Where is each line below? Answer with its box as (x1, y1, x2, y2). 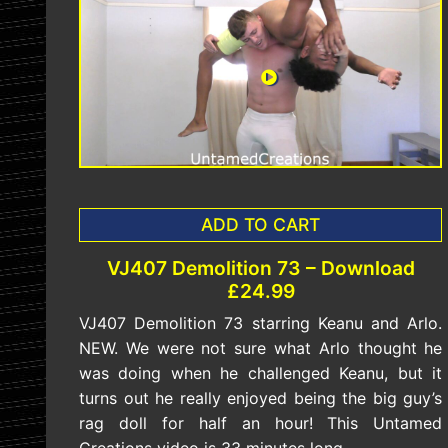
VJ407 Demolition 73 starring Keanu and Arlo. (79, 313, 443, 334)
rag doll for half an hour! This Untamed (79, 413, 443, 434)
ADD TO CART (201, 214, 321, 236)
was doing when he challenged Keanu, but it (79, 363, 443, 384)
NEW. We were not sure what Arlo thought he (79, 338, 443, 359)
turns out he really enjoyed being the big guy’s (79, 388, 443, 409)
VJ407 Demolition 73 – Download (106, 256, 415, 281)
